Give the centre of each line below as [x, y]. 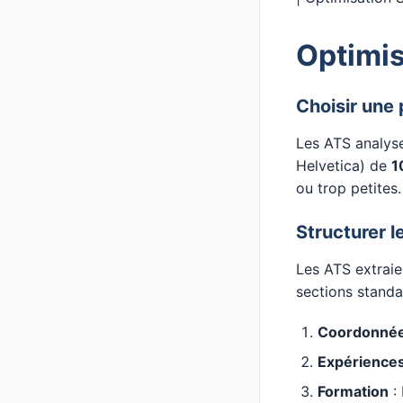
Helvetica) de [344, 166]
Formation [353, 391]
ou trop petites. [349, 188]
